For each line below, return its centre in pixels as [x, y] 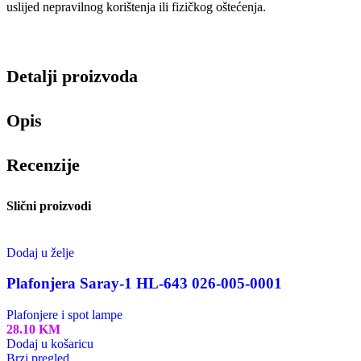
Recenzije [43, 165]
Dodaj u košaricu [50, 343]
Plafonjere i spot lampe [64, 314]
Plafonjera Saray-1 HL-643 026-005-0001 [144, 284]
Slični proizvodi [49, 206]
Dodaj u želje [40, 252]
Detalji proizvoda [72, 76]
